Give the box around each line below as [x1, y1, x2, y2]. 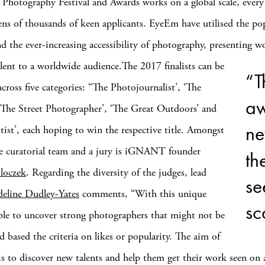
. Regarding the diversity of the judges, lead [26, 166, 206, 179]
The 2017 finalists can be [122, 59, 224, 73]
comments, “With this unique [79, 187, 206, 201]
